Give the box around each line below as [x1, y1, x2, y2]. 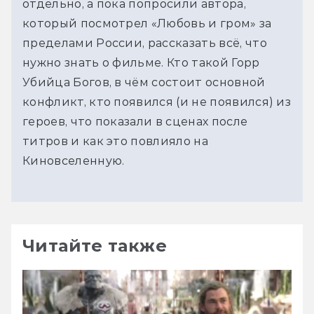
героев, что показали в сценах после [22, 114, 248, 128]
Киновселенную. [22, 153, 125, 168]
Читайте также [22, 235, 168, 256]
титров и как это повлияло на [22, 134, 208, 148]
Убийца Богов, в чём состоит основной [22, 75, 266, 89]
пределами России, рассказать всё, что [22, 36, 267, 50]
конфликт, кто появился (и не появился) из [22, 95, 292, 109]
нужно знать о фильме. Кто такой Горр [22, 55, 260, 69]
